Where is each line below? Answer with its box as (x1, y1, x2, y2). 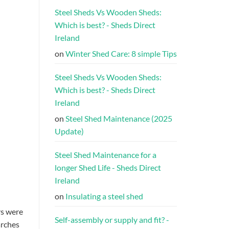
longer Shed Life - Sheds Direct (55, 163, 161, 173)
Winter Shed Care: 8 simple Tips (65, 49, 177, 59)
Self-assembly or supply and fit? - (55, 215, 169, 225)
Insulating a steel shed (65, 191, 143, 201)
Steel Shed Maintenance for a (55, 150, 156, 160)
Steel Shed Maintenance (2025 (65, 113, 172, 124)
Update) (55, 126, 84, 136)
